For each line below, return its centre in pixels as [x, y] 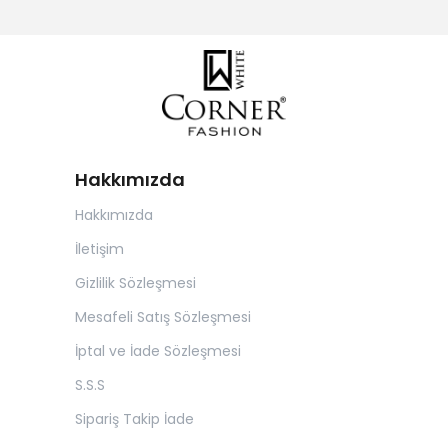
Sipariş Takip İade [134, 419]
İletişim [99, 249]
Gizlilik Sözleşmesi [135, 283]
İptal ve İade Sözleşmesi [158, 351]
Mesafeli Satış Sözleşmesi [163, 317]
